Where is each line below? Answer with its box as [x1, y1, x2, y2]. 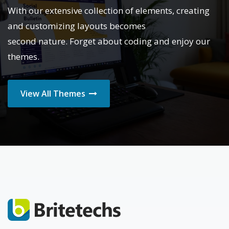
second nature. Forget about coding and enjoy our [8, 35, 210, 48]
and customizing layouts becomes [8, 20, 146, 32]
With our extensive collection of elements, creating [8, 5, 210, 17]
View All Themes [20, 88, 87, 100]
